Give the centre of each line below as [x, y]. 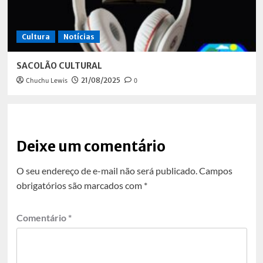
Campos [215, 171]
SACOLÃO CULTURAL [59, 66]
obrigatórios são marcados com [80, 186]
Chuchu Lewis [46, 81]
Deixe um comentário [91, 147]
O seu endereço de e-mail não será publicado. [107, 171]
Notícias [79, 37]
